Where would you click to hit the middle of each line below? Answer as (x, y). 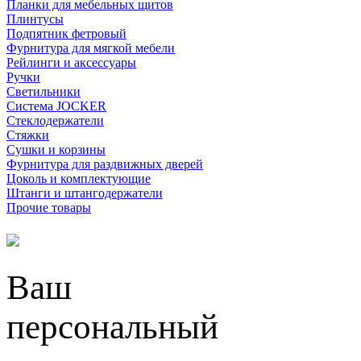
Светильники (44, 91)
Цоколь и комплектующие (79, 178)
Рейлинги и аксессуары (71, 62)
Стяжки (28, 135)
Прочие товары (49, 207)
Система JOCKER (56, 106)
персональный (112, 327)
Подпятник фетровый (66, 33)
